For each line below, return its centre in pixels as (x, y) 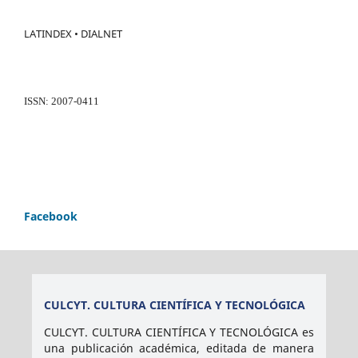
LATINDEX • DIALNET (73, 33)
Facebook (51, 216)
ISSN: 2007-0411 (62, 101)
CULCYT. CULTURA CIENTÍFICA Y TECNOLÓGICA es (179, 332)
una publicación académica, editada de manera (179, 348)
